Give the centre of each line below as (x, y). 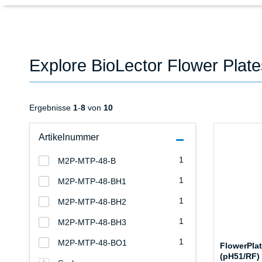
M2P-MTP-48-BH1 (92, 182)
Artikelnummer (69, 137)
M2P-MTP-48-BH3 (92, 223)
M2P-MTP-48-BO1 (92, 243)
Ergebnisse (51, 108)
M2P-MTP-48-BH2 (92, 202)
